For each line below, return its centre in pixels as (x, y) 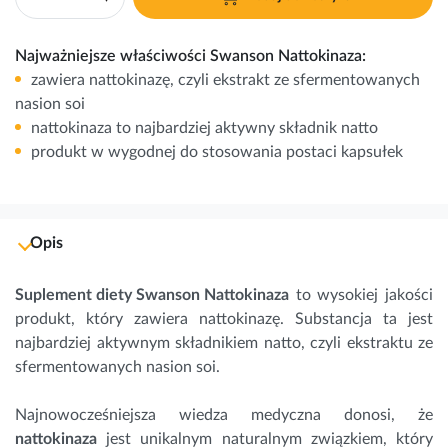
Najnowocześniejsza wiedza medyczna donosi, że (224, 414)
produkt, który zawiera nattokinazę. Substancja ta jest (224, 318)
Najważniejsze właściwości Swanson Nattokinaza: (190, 55)
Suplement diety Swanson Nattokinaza (152, 294)
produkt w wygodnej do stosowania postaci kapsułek (217, 151)
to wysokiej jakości (361, 294)
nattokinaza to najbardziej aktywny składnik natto (204, 127)
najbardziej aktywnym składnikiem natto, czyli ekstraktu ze (224, 342)
